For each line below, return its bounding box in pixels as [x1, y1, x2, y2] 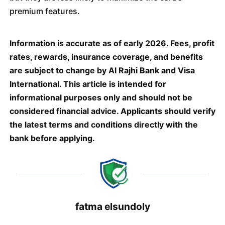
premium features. [9, 6, 80, 16]
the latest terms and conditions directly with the [9, 120, 198, 130]
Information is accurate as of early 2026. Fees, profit [9, 38, 214, 48]
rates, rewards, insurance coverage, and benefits [9, 52, 203, 62]
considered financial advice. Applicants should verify [9, 106, 215, 116]
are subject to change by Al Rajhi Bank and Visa [9, 65, 195, 75]
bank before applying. [9, 133, 95, 143]
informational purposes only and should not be [9, 92, 192, 102]
